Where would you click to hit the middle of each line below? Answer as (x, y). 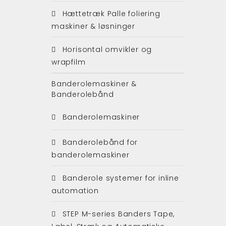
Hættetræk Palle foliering (110, 13)
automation (75, 190)
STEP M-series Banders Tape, (117, 214)
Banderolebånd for (99, 142)
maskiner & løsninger (94, 26)
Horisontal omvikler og (106, 49)
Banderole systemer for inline (119, 178)
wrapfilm (69, 62)
